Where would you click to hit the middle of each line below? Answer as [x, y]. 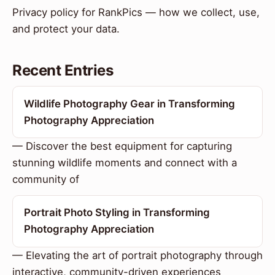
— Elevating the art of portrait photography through [137, 255]
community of [46, 180]
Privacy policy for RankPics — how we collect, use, [136, 13]
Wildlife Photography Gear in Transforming [129, 103]
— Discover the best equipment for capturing [122, 146]
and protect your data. [66, 29]
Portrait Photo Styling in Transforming [117, 213]
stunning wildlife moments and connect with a [125, 163]
